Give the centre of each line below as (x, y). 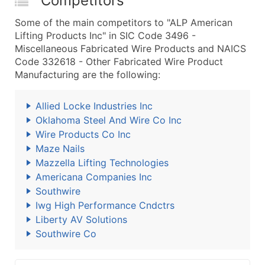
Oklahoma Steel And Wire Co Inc (109, 120)
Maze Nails (60, 148)
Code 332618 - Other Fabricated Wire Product (119, 62)
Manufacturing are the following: (88, 75)
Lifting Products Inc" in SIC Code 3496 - (105, 35)
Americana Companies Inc (94, 177)
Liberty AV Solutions (81, 219)
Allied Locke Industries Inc (94, 106)
